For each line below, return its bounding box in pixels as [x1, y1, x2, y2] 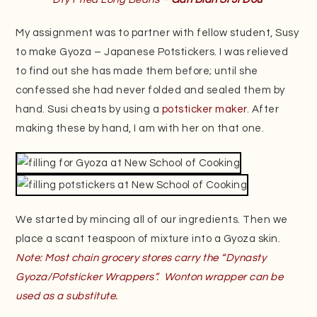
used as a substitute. [16, 290, 118, 301]
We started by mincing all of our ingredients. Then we [16, 214, 288, 225]
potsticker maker [161, 103, 247, 115]
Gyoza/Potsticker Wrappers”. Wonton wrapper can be [16, 271, 284, 282]
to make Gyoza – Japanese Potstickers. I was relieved [16, 46, 289, 57]
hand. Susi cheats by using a [16, 103, 162, 115]
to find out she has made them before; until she [16, 65, 258, 76]
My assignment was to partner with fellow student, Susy [16, 27, 299, 38]
